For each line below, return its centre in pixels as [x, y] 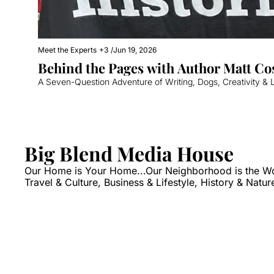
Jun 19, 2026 [135, 50]
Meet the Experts [67, 50]
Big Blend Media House [129, 154]
